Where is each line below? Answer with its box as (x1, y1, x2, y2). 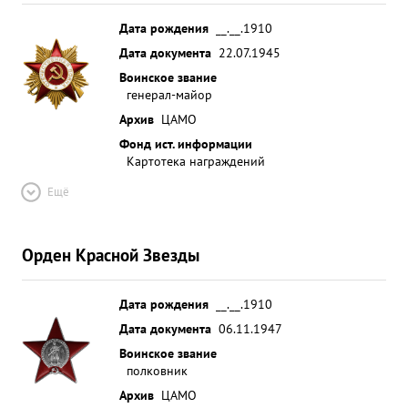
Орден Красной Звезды (22, 243, 199, 266)
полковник (127, 362, 188, 379)
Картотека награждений (127, 152, 265, 169)
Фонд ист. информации (119, 135, 252, 152)
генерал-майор (127, 86, 212, 103)
